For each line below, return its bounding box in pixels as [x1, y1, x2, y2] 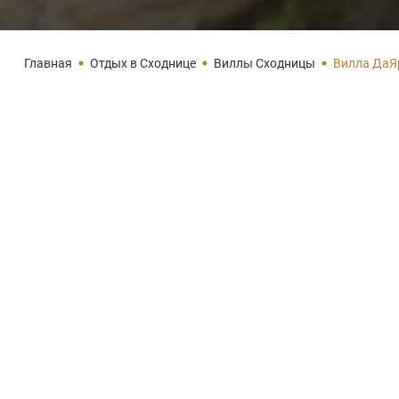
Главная [24, 56, 72, 70]
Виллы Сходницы [214, 56, 315, 70]
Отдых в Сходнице [90, 56, 196, 70]
